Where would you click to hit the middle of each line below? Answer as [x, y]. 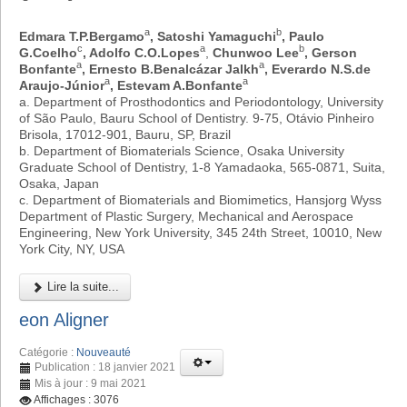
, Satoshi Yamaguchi [213, 36]
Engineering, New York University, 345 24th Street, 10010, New [200, 232]
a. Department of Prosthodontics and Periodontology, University [201, 101]
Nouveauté [104, 353]
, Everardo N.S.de [318, 69]
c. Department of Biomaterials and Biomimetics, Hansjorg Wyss [200, 199]
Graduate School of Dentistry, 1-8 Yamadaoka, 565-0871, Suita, [202, 167]
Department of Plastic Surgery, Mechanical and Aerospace [186, 216]
